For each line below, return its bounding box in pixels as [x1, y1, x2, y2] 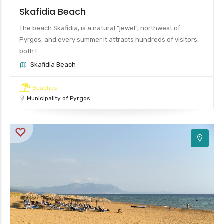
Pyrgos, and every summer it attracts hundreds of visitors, [19, 35, 199, 43]
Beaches [32, 84, 57, 91]
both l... [19, 47, 41, 55]
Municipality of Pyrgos [27, 94, 90, 102]
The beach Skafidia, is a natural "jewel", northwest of [19, 24, 180, 32]
